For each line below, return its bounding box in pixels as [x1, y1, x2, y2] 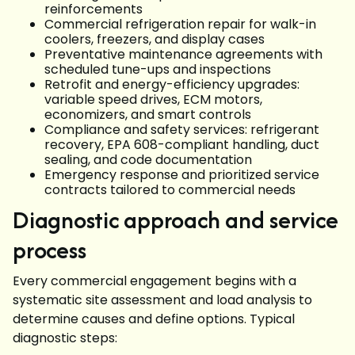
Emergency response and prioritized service [44, 166, 319, 184]
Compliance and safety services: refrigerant [44, 120, 319, 139]
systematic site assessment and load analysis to [13, 291, 312, 309]
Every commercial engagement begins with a [13, 272, 296, 290]
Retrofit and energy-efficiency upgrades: [44, 75, 300, 94]
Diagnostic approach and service [13, 203, 338, 237]
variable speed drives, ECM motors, [44, 90, 262, 109]
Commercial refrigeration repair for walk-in [44, 15, 316, 33]
